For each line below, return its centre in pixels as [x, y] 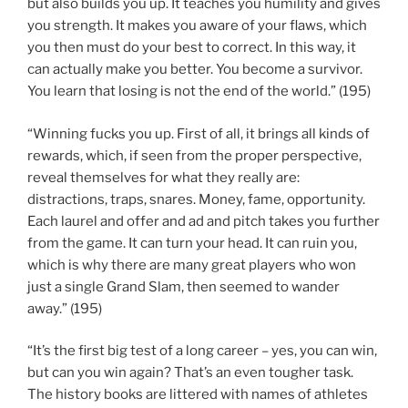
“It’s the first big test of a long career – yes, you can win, [202, 351]
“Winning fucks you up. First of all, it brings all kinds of [199, 133]
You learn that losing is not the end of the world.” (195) [199, 92]
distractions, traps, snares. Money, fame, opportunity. [196, 199]
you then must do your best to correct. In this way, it [192, 48]
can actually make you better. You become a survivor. [195, 70]
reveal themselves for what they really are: [163, 177]
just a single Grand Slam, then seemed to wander [184, 286]
